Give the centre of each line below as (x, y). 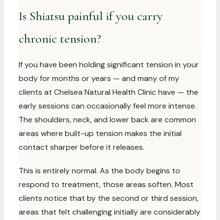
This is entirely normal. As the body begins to (99, 171)
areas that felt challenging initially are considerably (110, 212)
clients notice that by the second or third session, (109, 198)
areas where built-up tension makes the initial (100, 133)
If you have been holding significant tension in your (109, 65)
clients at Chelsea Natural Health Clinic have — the (109, 92)
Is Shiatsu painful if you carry (91, 16)
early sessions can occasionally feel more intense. (108, 106)
